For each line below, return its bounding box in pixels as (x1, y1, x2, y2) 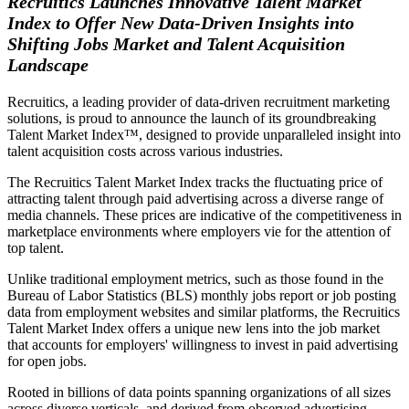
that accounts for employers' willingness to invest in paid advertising (7, 336, 398, 352)
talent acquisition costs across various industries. (7, 142, 283, 159)
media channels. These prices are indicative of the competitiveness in (7, 206, 402, 223)
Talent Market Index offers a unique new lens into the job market (7, 320, 380, 336)
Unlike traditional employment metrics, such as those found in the (7, 270, 383, 287)
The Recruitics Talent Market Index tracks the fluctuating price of (7, 173, 383, 190)
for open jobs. (7, 352, 90, 369)
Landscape (7, 54, 89, 75)
